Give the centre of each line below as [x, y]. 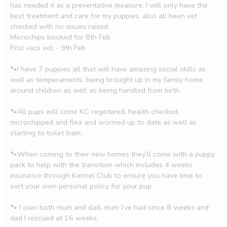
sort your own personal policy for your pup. [83, 186]
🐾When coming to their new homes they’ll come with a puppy [112, 154]
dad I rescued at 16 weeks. [55, 218]
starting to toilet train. [47, 133]
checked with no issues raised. [61, 26]
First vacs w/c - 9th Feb [48, 48]
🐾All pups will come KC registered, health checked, [95, 111]
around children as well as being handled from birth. [97, 90]
